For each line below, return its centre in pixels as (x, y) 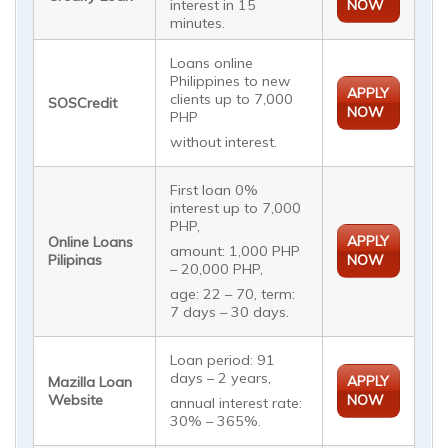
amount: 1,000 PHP (235, 251)
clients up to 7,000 (232, 98)
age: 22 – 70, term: (233, 294)
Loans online (212, 62)
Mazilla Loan (90, 381)
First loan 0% (214, 189)
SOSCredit (83, 102)
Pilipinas (75, 259)
